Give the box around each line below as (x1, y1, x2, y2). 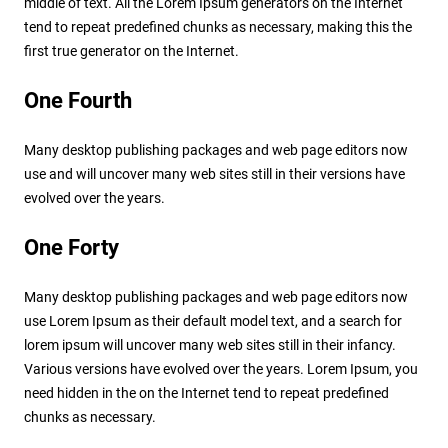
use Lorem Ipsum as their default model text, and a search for (23, 312, 402, 329)
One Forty (23, 234, 119, 260)
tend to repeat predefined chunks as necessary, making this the (23, 18, 412, 35)
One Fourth (23, 87, 132, 113)
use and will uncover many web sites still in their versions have (23, 165, 405, 182)
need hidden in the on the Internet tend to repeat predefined (23, 384, 389, 401)
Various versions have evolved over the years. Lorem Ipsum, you (23, 360, 418, 377)
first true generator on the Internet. (23, 42, 239, 59)
